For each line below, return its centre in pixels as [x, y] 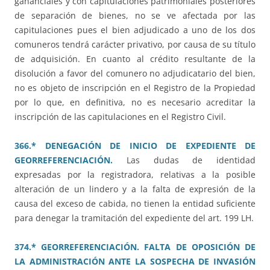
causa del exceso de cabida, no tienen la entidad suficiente [135, 204]
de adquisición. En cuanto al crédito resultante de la [135, 59]
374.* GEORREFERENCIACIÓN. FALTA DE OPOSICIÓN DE [135, 247]
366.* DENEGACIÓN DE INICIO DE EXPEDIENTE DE [135, 146]
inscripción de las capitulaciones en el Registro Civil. [120, 117]
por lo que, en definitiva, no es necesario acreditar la [135, 102]
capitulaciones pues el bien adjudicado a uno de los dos [135, 30]
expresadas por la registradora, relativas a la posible [135, 175]
